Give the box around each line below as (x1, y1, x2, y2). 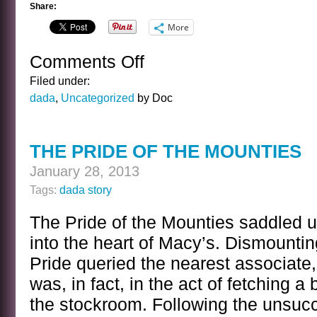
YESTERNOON (144, 130, 219, 142)
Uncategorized (61, 91, 134, 104)
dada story (59, 183, 112, 196)
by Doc (134, 91, 173, 104)
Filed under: (30, 74, 90, 87)
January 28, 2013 (30, 163, 139, 179)
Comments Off (30, 52, 144, 71)
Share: (30, 1, 57, 11)
